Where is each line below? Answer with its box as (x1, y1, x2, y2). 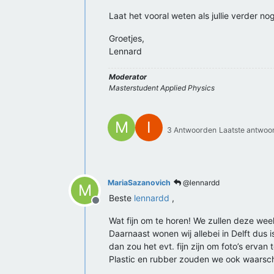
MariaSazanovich (108, 178, 171, 187)
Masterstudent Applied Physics (109, 83, 215, 92)
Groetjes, (109, 33, 144, 43)
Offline (95, 201, 125, 213)
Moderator (109, 72, 147, 81)
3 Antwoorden (167, 125, 217, 135)
